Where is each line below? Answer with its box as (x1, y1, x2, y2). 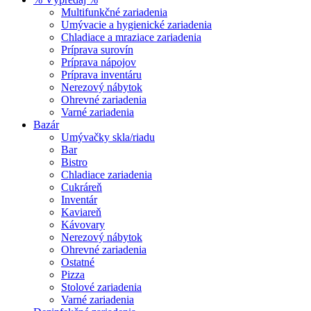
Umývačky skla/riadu (61, 131, 155, 144)
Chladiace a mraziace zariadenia (61, 31, 201, 44)
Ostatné (61, 256, 94, 269)
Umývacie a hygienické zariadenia (61, 19, 212, 31)
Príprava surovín (61, 44, 133, 56)
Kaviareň (61, 206, 101, 219)
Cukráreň (61, 181, 102, 194)
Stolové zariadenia (61, 281, 142, 294)
